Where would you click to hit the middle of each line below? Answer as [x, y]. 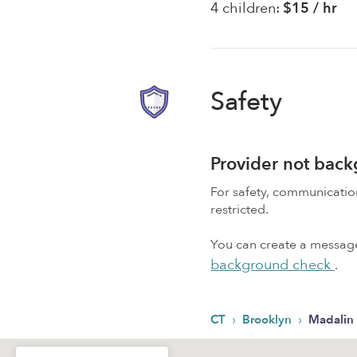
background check [273, 265]
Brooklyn [269, 320]
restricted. [240, 210]
